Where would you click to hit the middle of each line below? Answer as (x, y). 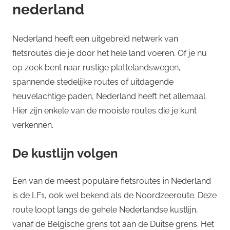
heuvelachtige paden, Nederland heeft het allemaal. (110, 96)
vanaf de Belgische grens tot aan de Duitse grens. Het (113, 224)
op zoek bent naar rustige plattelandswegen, (97, 67)
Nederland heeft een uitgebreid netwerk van (95, 39)
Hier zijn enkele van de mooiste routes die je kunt (104, 110)
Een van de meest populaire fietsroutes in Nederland (112, 181)
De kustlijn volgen (65, 153)
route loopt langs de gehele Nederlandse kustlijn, (105, 209)
